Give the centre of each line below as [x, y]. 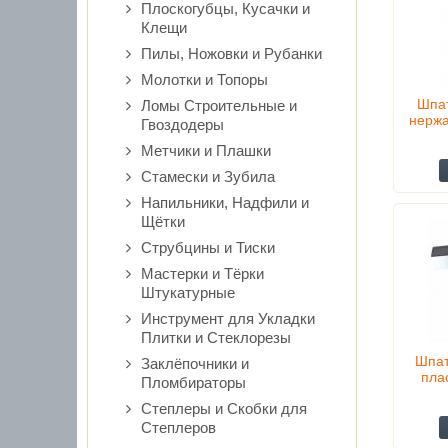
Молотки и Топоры [204, 79]
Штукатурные [188, 292]
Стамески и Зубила [208, 176]
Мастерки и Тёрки [202, 273]
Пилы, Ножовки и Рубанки [231, 53]
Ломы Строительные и [219, 105]
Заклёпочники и [195, 363]
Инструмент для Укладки [228, 318]
